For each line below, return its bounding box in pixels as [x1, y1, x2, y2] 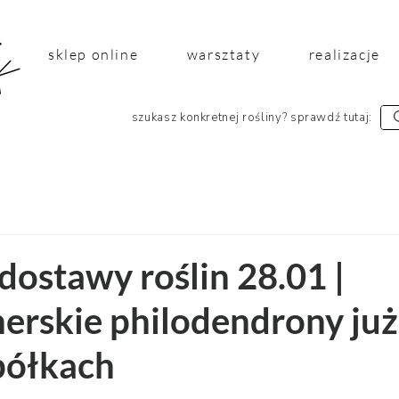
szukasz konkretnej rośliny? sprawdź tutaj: [131, 109, 372, 126]
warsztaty [186, 45, 261, 63]
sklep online [48, 45, 139, 63]
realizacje [308, 45, 380, 63]
